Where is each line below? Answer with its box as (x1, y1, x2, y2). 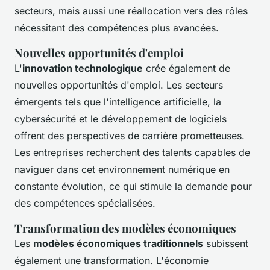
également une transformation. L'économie (14, 254, 209, 267)
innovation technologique (22, 62, 143, 75)
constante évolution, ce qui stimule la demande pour (14, 180, 252, 193)
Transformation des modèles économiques (14, 221, 236, 236)
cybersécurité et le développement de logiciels (14, 113, 227, 125)
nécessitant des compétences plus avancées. (14, 22, 219, 34)
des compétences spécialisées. (14, 197, 155, 210)
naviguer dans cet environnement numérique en (14, 163, 230, 176)
